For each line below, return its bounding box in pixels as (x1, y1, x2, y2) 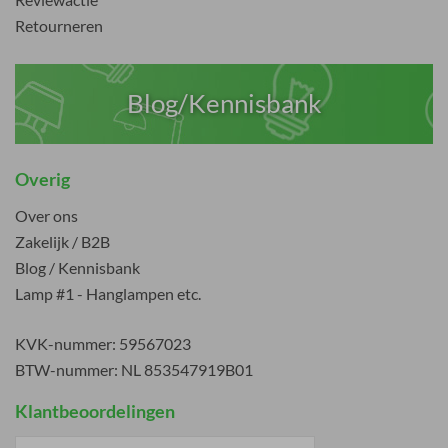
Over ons (15, 205, 78, 225)
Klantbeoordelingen (15, 399, 175, 422)
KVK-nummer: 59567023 (15, 333, 191, 353)
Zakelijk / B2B (15, 231, 110, 251)
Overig (15, 167, 70, 190)
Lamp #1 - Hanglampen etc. (15, 283, 201, 303)
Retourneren (15, 15, 103, 35)
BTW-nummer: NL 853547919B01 (15, 359, 253, 379)
